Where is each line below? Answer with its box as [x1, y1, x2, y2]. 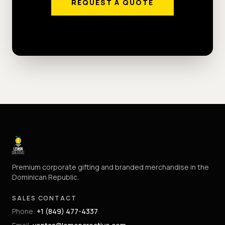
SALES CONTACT [12, 193, 77, 202]
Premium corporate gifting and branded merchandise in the [12, 162, 209, 172]
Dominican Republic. [12, 172, 79, 182]
